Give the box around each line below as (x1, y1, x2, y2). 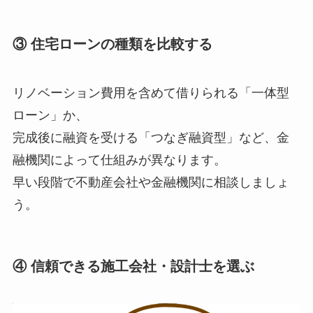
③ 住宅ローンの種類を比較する (12, 36, 212, 52)
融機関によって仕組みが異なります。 (12, 152, 226, 167)
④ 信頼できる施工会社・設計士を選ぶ (12, 258, 254, 274)
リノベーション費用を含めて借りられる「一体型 (12, 85, 289, 100)
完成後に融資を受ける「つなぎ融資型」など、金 (12, 130, 289, 145)
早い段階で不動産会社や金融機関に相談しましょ (12, 175, 289, 189)
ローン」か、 (12, 108, 88, 122)
